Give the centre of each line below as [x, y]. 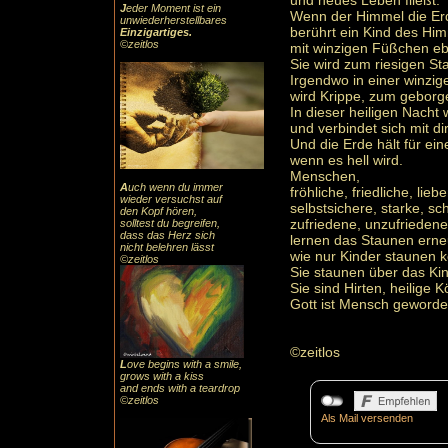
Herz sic [187, 235]
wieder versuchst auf [171, 199]
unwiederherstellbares [173, 20]
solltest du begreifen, [170, 223]
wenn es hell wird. [346, 160]
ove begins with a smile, [184, 364]
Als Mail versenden [367, 418]
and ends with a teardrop [180, 388]
